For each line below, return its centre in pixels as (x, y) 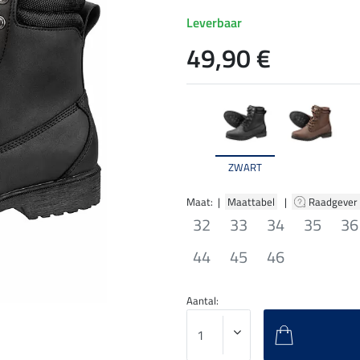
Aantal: (202, 300)
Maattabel (251, 201)
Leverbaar (214, 23)
